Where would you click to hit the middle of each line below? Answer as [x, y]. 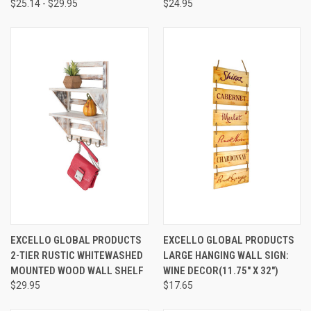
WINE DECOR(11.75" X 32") [220, 270]
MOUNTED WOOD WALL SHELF [77, 270]
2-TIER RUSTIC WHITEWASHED [77, 255]
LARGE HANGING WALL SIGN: [226, 255]
